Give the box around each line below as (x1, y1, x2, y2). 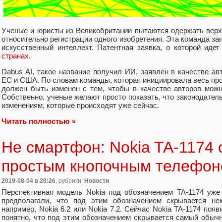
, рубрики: (55, 177, 84, 185)
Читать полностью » (1, 117, 76, 126)
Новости (84, 177, 109, 185)
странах (1, 51, 29, 60)
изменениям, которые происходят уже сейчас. (1, 101, 159, 110)
